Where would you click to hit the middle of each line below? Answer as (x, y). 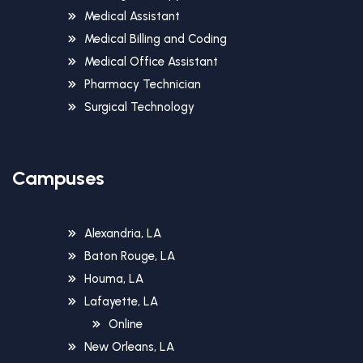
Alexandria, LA (123, 234)
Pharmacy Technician (143, 85)
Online (126, 325)
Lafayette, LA (121, 302)
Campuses (58, 178)
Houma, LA (114, 279)
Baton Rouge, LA (130, 256)
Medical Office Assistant (151, 62)
